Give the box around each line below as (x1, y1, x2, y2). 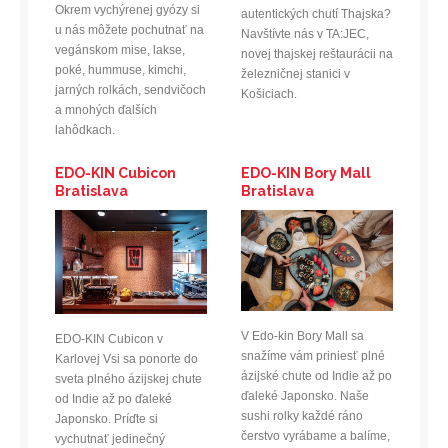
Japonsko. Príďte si (55, 411, 158, 426)
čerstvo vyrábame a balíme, (240, 429, 390, 444)
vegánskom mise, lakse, (55, 42, 185, 57)
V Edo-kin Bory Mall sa (240, 329, 364, 344)
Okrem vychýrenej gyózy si (55, 2, 200, 17)
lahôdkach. (55, 122, 115, 137)
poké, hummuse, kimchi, (55, 62, 186, 77)
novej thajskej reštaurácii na (240, 47, 393, 62)
